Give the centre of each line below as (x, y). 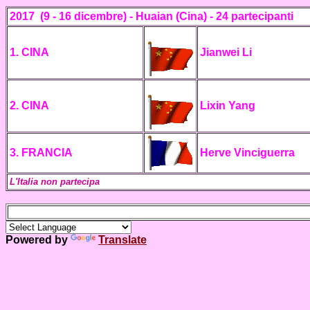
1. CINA (29, 52)
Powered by (38, 240)
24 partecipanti (255, 16)
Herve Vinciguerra (247, 153)
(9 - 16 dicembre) (83, 16)
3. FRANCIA (41, 153)
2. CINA (29, 106)
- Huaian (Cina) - (173, 16)
